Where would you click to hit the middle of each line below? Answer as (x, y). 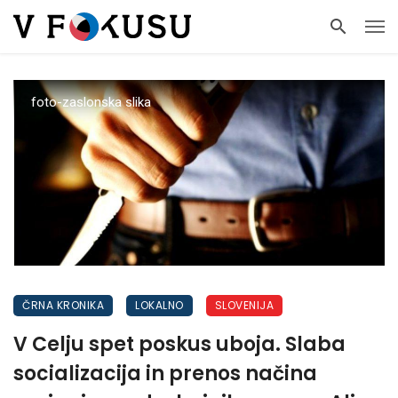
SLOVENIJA (244, 305)
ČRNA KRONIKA (63, 305)
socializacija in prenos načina (165, 374)
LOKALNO (159, 305)
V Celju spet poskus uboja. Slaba (179, 344)
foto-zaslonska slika (91, 102)
